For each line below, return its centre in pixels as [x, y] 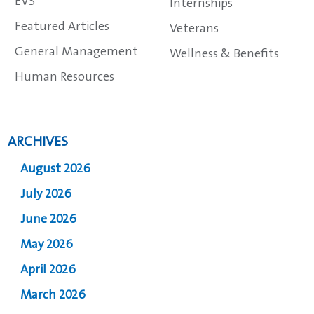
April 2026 [48, 270]
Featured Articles [62, 27]
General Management [77, 52]
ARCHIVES [38, 142]
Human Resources [65, 77]
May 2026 [47, 245]
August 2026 [56, 169]
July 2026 [46, 194]
